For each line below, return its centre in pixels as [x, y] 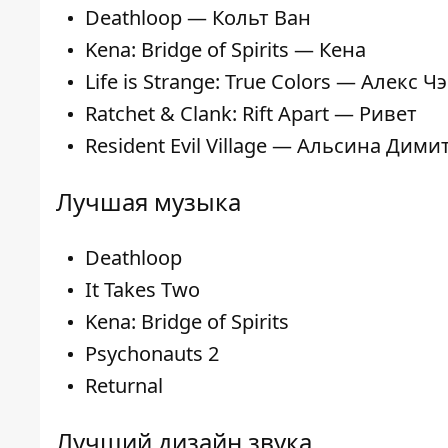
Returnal [124, 385]
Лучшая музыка [148, 201]
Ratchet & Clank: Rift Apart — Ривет [251, 113]
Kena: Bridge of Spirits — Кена [225, 49]
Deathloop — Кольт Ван [198, 17]
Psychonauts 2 [152, 353]
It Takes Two [142, 289]
